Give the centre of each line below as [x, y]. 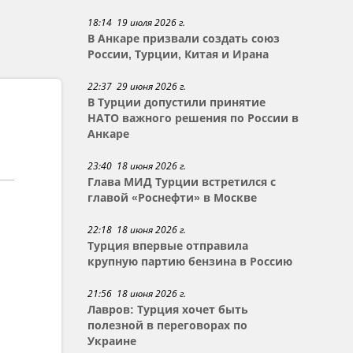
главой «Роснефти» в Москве [173, 198]
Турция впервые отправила [168, 246]
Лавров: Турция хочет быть [168, 310]
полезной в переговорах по [168, 325]
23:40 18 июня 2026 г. [137, 166]
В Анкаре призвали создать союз [184, 39]
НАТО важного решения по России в [193, 118]
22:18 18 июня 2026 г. [137, 230]
